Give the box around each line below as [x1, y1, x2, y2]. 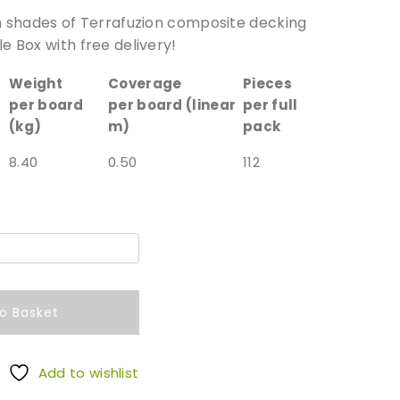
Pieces [243, 73, 292, 93]
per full [243, 95, 298, 114]
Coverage [108, 73, 182, 93]
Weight [9, 73, 62, 93]
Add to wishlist [37, 362, 139, 382]
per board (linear [108, 95, 237, 114]
